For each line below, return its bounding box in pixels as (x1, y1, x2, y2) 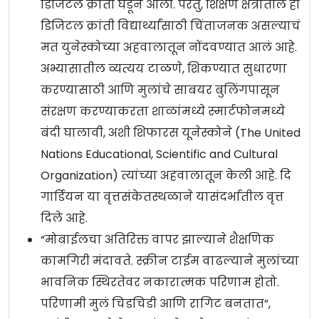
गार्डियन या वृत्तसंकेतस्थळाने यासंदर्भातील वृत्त (41, 189, 284, 206)
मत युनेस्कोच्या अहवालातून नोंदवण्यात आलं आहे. (41, 39, 297, 56)
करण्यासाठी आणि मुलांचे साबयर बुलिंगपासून (41, 82, 280, 99)
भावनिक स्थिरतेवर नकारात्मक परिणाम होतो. (41, 274, 279, 291)
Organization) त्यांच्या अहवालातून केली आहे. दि (41, 167, 291, 184)
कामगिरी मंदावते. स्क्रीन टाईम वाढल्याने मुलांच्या (41, 253, 299, 270)
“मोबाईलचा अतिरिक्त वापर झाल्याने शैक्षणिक (41, 231, 274, 249)
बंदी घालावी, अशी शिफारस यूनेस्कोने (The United (41, 125, 300, 142)
